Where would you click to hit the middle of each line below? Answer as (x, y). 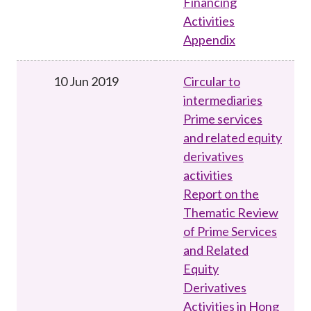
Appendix (209, 39)
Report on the (221, 193)
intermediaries (223, 100)
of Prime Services (230, 231)
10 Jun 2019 (86, 81)
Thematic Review (231, 212)
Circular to (212, 81)
